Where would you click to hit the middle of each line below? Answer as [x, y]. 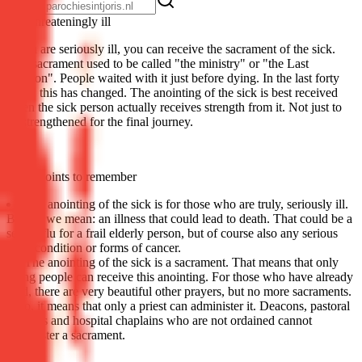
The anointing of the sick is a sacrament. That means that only [181, 262]
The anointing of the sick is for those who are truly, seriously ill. [186, 204]
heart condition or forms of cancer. [94, 247]
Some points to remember [72, 176]
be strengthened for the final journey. [100, 121]
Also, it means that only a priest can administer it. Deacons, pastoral [178, 305]
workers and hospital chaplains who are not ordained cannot [159, 320]
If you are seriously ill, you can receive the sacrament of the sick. [171, 48]
